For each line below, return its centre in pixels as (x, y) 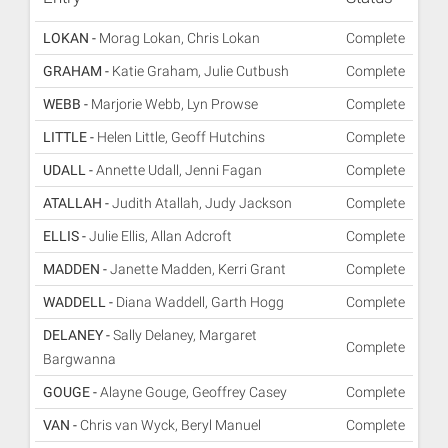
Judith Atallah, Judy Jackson (202, 203)
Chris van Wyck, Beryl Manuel (170, 425)
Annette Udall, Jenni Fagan (179, 170)
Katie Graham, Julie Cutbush (200, 71)
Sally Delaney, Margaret (185, 335)
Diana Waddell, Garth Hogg (200, 302)
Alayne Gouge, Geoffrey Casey (193, 392)
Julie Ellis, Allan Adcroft (160, 236)
